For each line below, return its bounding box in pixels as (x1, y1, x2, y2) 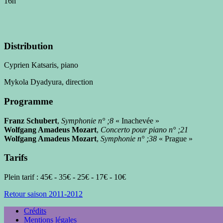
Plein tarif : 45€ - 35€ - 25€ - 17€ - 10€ (4, 173, 126, 182)
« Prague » (157, 134, 193, 143)
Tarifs (4, 152, 27, 163)
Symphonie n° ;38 (101, 134, 157, 143)
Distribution (4, 40, 53, 51)
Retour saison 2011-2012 (4, 190, 83, 199)
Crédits (24, 207, 46, 216)
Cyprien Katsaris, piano (4, 61, 78, 70)
